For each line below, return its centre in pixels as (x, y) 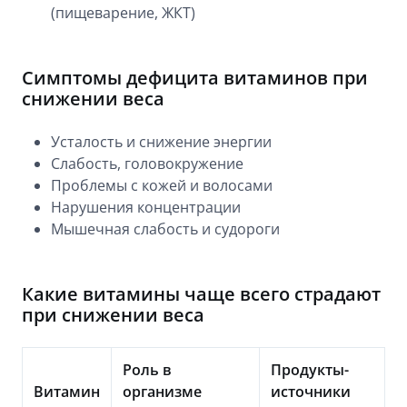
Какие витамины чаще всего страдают (201, 294)
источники (311, 392)
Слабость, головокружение (147, 164)
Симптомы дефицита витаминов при (195, 78)
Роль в (147, 370)
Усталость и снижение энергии (161, 142)
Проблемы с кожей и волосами (162, 185)
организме (162, 392)
